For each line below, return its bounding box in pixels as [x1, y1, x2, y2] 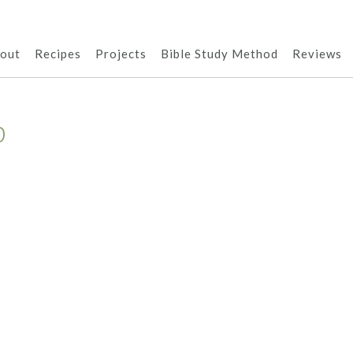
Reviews [292, 46, 342, 61]
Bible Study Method [161, 46, 278, 61]
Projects [95, 46, 147, 61]
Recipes [35, 46, 81, 61]
